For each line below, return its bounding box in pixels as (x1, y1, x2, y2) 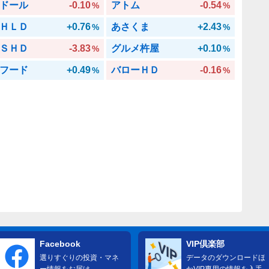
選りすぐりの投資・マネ (39, 253, 119, 262)
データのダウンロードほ (186, 253, 265, 262)
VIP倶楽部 (186, 238, 225, 249)
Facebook (39, 238, 80, 249)
